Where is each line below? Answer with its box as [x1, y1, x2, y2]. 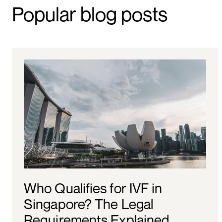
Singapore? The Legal [24, 196, 154, 213]
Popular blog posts [12, 2, 167, 26]
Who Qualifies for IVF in [24, 180, 163, 197]
